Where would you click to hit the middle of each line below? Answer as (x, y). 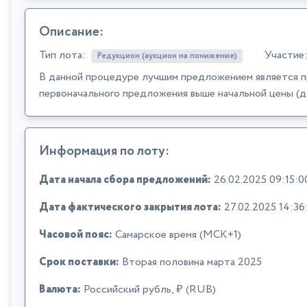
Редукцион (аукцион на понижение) (167, 56)
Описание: (71, 32)
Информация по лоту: (104, 151)
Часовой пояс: (76, 235)
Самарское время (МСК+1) (177, 235)
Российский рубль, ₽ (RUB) (148, 290)
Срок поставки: (79, 262)
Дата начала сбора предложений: (125, 180)
